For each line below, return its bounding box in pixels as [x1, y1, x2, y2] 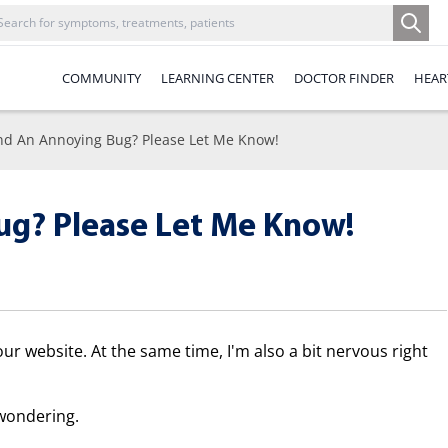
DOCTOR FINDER [294, 68, 394, 87]
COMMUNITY [62, 68, 141, 87]
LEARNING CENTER [161, 68, 274, 87]
